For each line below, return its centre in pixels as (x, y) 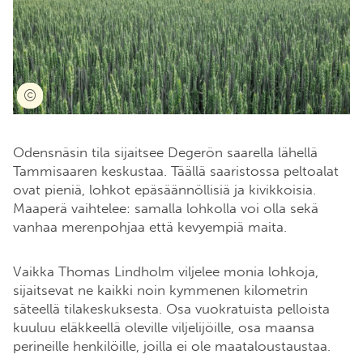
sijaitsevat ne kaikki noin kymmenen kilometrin (160, 290)
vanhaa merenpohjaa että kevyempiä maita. (152, 227)
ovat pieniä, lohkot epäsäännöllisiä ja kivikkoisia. (164, 190)
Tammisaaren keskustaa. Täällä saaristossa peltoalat (176, 171)
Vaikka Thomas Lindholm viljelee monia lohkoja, (166, 272)
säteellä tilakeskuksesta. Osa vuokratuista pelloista (171, 309)
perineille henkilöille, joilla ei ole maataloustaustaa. (174, 346)
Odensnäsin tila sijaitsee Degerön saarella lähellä (165, 153)
